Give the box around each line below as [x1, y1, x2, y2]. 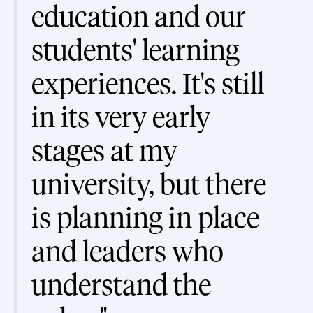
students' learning [31, 34, 240, 66]
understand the [31, 269, 211, 301]
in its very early [31, 101, 210, 133]
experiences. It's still [31, 68, 264, 100]
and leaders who [31, 235, 224, 268]
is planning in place [31, 202, 259, 234]
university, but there [31, 168, 266, 201]
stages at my [31, 135, 177, 167]
